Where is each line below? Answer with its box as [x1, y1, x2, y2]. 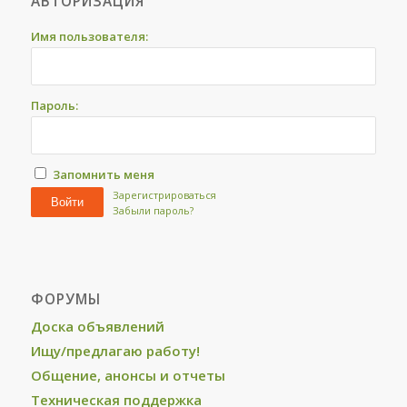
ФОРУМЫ [30, 290, 101, 309]
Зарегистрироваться [112, 188, 216, 202]
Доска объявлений [30, 317, 164, 335]
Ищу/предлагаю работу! [30, 342, 200, 360]
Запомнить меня [52, 166, 154, 183]
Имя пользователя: [30, 28, 148, 45]
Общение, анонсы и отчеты [30, 366, 225, 384]
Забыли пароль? [112, 203, 194, 217]
